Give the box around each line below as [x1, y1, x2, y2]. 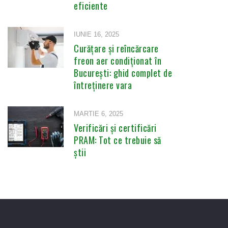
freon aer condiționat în [74, 53, 161, 67]
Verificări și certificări [74, 121, 157, 134]
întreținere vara [74, 78, 132, 92]
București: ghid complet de [74, 66, 172, 79]
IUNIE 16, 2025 [74, 30, 119, 38]
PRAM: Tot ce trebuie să [74, 133, 161, 147]
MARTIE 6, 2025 [74, 109, 123, 118]
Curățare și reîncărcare [74, 41, 159, 55]
